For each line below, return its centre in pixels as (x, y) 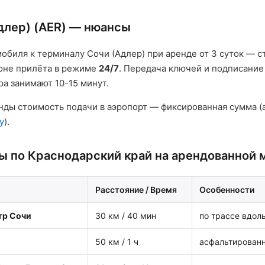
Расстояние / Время (136, 190)
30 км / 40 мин (126, 216)
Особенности (227, 190)
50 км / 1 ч (117, 242)
